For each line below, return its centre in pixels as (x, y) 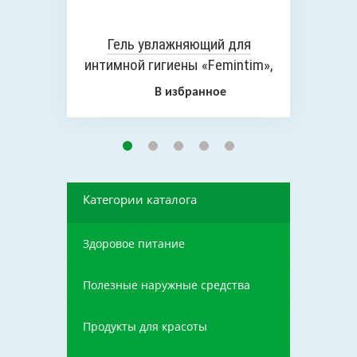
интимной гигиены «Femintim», (178, 65)
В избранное (190, 92)
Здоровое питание (134, 243)
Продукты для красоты (145, 326)
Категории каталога (140, 199)
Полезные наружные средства (167, 285)
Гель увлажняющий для (178, 44)
